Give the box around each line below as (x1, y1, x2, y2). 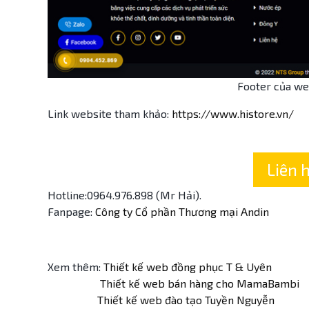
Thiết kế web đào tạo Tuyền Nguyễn (97, 293, 275, 307)
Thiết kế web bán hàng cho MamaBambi (94, 277, 299, 290)
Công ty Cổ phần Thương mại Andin (95, 205, 269, 219)
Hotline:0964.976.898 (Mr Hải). (48, 188, 201, 202)
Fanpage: (48, 205, 95, 219)
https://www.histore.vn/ (172, 107, 297, 121)
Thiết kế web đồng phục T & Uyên (103, 260, 272, 274)
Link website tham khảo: (48, 107, 172, 121)
